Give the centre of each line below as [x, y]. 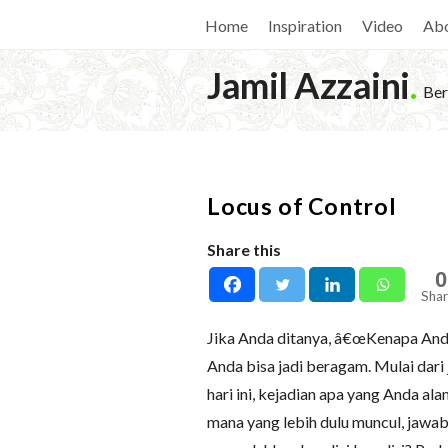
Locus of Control [302, 206]
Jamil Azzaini [308, 85]
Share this [244, 249]
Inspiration [305, 25]
